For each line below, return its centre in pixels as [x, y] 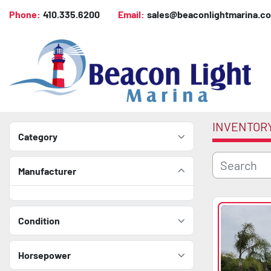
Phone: [25, 14]
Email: [131, 14]
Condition [39, 220]
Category [38, 136]
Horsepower [44, 255]
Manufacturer [47, 171]
